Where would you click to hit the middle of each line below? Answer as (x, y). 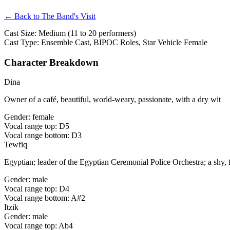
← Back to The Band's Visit (50, 16)
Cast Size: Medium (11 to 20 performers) (70, 33)
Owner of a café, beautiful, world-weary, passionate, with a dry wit (112, 100)
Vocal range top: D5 (37, 126)
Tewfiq (16, 145)
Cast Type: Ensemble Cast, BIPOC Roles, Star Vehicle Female (106, 42)
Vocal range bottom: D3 (43, 136)
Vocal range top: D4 (37, 189)
